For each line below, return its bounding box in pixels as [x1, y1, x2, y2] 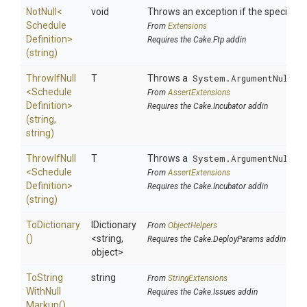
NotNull [26, 6, 57, 17]
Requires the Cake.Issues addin [147, 287, 258, 297]
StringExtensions [168, 273, 228, 283]
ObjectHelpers [168, 221, 217, 230]
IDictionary [91, 219, 136, 230]
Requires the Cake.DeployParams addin [147, 234, 286, 244]
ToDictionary [26, 219, 80, 230]
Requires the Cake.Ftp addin [147, 35, 246, 45]
